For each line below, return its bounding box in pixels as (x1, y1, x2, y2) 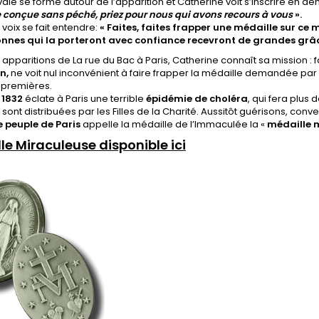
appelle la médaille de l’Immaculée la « (83, 117, 267, 131)
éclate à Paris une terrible (23, 92, 146, 105)
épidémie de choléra (146, 92, 248, 105)
